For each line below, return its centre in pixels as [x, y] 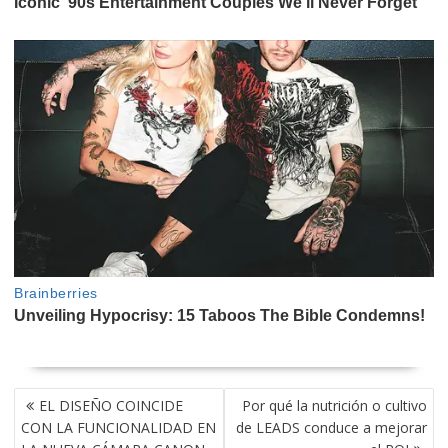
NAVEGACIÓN [59, 398]
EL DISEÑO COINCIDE [110, 406]
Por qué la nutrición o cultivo [335, 406]
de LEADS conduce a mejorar [332, 428]
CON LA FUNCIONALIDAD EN [118, 428]
